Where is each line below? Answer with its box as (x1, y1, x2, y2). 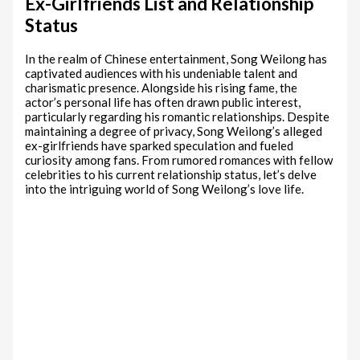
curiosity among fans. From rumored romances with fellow (25, 152, 333, 167)
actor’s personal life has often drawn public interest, (25, 94, 301, 109)
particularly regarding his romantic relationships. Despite (25, 108, 330, 124)
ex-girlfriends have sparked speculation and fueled (25, 137, 294, 153)
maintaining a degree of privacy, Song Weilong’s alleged (25, 123, 323, 138)
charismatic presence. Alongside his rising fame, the (25, 80, 298, 95)
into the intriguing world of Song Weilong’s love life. (25, 181, 305, 196)
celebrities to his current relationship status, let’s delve (25, 166, 317, 182)
